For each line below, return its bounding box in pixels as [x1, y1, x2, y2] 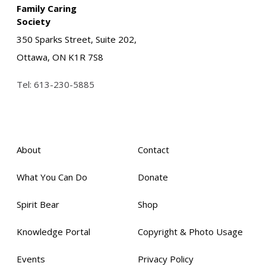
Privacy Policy [137, 253, 194, 265]
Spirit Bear [16, 198, 59, 210]
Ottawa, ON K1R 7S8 [16, 51, 103, 63]
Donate [137, 171, 168, 183]
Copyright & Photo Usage [137, 226, 243, 237]
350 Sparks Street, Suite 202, [16, 33, 137, 45]
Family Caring [16, 2, 77, 14]
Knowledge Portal [16, 226, 90, 237]
